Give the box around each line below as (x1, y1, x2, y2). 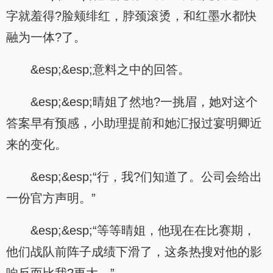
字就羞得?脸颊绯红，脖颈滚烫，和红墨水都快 (6, 9, 257, 23)
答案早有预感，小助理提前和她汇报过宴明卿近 (6, 116, 262, 130)
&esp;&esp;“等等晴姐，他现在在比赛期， (30, 224, 255, 237)
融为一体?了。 (6, 30, 86, 44)
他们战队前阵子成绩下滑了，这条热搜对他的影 (6, 245, 262, 258)
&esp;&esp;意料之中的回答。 (30, 63, 190, 76)
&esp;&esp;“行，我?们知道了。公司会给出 (30, 170, 262, 183)
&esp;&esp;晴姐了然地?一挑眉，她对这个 (30, 95, 258, 108)
